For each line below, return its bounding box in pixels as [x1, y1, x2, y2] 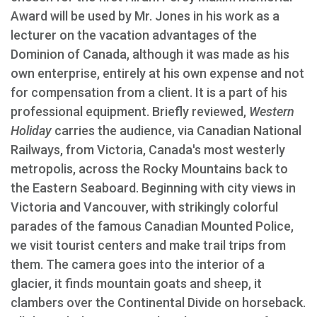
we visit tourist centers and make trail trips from [11, 238, 286, 253]
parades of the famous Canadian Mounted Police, [11, 219, 294, 234]
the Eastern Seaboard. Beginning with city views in [11, 180, 296, 195]
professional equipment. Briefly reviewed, [11, 104, 249, 119]
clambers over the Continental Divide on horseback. [11, 295, 306, 310]
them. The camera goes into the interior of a [11, 257, 265, 272]
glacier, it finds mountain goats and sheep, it [11, 276, 262, 291]
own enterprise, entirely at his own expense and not [11, 66, 304, 81]
